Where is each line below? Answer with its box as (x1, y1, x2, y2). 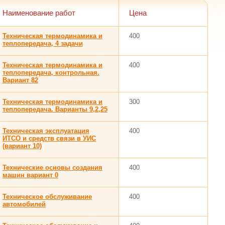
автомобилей (3, 200, 46, 208)
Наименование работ (3, 9, 75, 17)
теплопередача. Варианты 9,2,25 (3, 105, 107, 113)
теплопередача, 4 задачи (3, 40, 83, 47)
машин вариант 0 (3, 171, 58, 179)
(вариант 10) (3, 142, 42, 150)
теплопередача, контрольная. (3, 69, 99, 76)
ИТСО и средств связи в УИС (3, 135, 96, 142)
